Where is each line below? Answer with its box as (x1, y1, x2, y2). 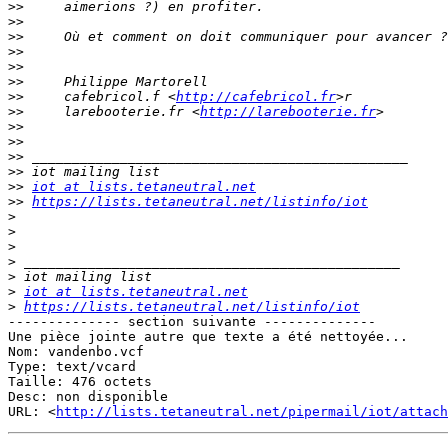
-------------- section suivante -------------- (8, 314, 376, 330)
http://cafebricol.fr (176, 89, 336, 105)
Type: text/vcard (8, 359, 136, 375)
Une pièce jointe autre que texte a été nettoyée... (8, 329, 408, 345)
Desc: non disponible (8, 389, 168, 405)
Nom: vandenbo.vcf (8, 344, 144, 360)
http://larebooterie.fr (200, 104, 376, 120)
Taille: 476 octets (8, 374, 152, 390)
